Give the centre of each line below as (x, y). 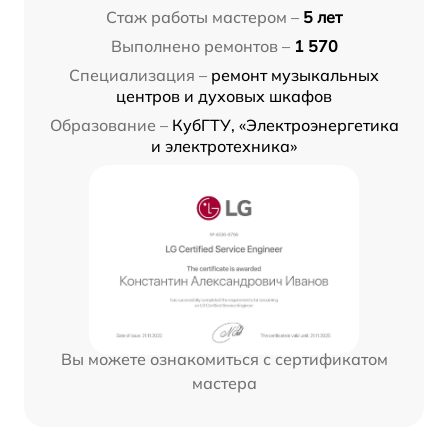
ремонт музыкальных (295, 75)
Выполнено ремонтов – (200, 46)
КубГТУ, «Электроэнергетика (285, 125)
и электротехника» (224, 146)
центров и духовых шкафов (224, 96)
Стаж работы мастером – (202, 17)
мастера (224, 383)
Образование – (108, 125)
